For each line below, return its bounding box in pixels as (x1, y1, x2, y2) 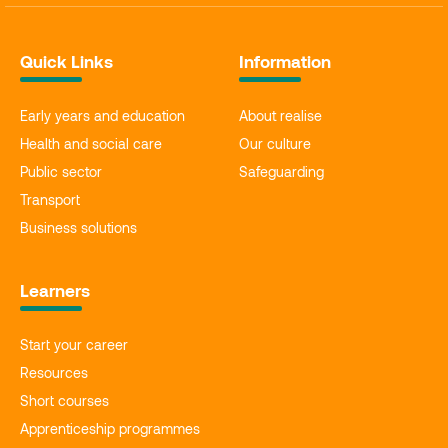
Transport (20, 191, 80, 209)
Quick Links (20, 51, 113, 72)
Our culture (239, 135, 311, 153)
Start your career (20, 336, 128, 354)
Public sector (20, 163, 102, 181)
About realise (239, 107, 322, 125)
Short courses (20, 392, 109, 410)
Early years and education (20, 107, 185, 125)
